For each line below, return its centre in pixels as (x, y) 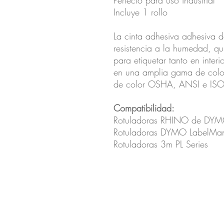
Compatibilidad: (144, 108)
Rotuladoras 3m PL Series (161, 144)
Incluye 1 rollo (140, 12)
